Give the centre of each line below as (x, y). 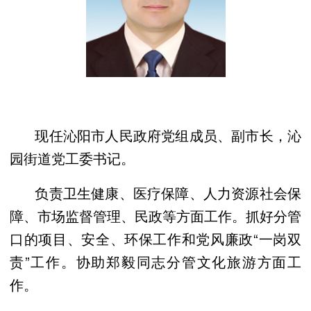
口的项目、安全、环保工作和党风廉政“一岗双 (155, 238)
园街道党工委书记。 (72, 158)
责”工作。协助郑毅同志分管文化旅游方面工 (155, 261)
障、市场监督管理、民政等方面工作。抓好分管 (155, 215)
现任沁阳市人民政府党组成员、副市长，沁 (155, 135)
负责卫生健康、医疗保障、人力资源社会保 (155, 192)
